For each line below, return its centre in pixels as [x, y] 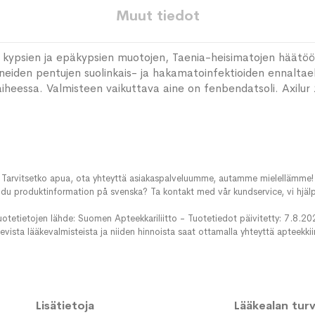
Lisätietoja [65, 306]
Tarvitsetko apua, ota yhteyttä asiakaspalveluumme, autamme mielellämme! [157, 179]
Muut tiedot [157, 16]
